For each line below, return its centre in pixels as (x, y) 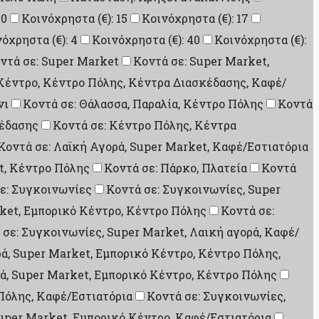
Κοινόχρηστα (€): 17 (195, 18)
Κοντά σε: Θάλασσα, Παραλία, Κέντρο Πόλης (143, 104)
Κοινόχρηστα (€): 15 (74, 18)
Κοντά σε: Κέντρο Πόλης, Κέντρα (145, 125)
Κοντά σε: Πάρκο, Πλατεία (176, 168)
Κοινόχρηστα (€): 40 (146, 40)
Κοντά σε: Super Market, (201, 61)
